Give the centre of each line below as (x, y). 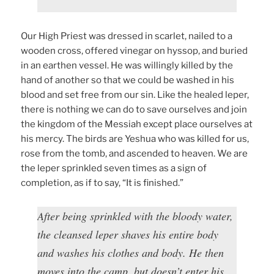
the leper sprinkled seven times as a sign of (114, 168)
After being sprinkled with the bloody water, (135, 216)
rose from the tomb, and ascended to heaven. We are (135, 154)
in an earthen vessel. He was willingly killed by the (127, 66)
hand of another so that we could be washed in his (128, 80)
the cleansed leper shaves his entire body (128, 235)
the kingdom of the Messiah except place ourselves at (137, 124)
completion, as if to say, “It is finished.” (102, 183)
